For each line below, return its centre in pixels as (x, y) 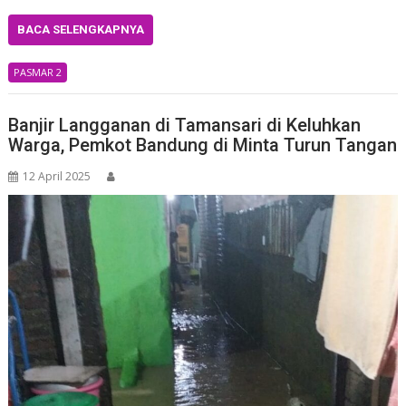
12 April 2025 (57, 176)
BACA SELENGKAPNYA (81, 30)
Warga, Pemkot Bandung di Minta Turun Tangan (203, 145)
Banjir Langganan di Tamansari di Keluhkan (185, 125)
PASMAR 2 (38, 72)
